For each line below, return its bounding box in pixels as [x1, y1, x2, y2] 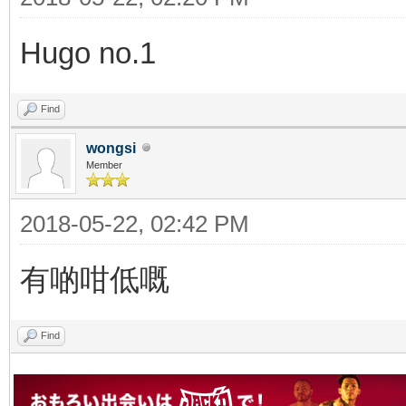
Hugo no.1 [20, 35, 156, 70]
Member [86, 159, 122, 170]
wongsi [86, 140, 136, 156]
